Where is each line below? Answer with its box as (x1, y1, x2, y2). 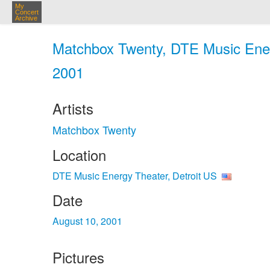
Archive (15, 14, 37, 22)
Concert (15, 8, 39, 16)
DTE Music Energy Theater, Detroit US (52, 169, 217, 183)
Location (52, 144, 106, 165)
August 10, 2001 (52, 214, 122, 228)
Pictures (52, 246, 104, 268)
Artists (52, 98, 93, 119)
